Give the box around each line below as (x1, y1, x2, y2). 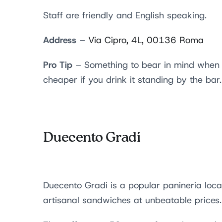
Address (43, 34, 76, 47)
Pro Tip (43, 58, 75, 71)
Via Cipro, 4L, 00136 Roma (88, 34, 204, 46)
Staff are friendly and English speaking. (43, 9, 207, 21)
